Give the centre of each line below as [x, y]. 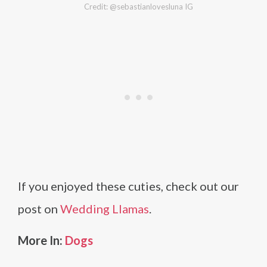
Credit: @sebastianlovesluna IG [139, 7]
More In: [41, 240]
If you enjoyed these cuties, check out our [128, 186]
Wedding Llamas [105, 209]
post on [39, 209]
